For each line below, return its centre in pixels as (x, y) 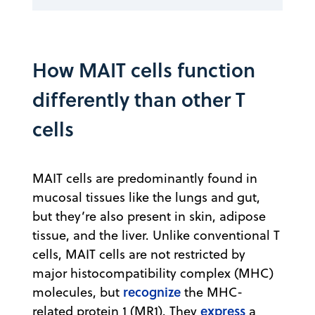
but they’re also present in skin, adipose (149, 216)
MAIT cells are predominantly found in (145, 178)
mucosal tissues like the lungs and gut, (146, 197)
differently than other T (139, 99)
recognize (152, 291)
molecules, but (78, 292)
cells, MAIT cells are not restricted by (139, 254)
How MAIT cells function (144, 69)
